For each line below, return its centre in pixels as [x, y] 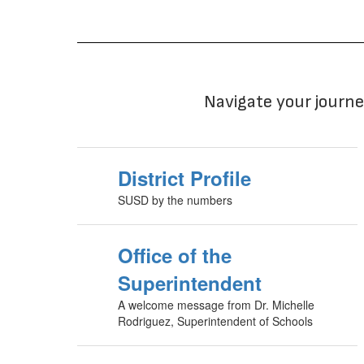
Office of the [175, 256]
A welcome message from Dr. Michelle [216, 305]
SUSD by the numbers [175, 200]
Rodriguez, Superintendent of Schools [215, 321]
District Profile [184, 178]
